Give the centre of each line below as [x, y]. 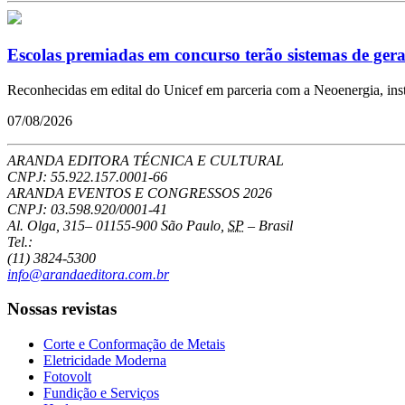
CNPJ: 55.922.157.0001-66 [87, 176]
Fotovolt [67, 377]
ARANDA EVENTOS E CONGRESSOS [125, 193]
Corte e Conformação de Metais [134, 344]
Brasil [276, 225]
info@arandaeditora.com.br [88, 274]
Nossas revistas [62, 309]
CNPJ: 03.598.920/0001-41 [87, 209]
